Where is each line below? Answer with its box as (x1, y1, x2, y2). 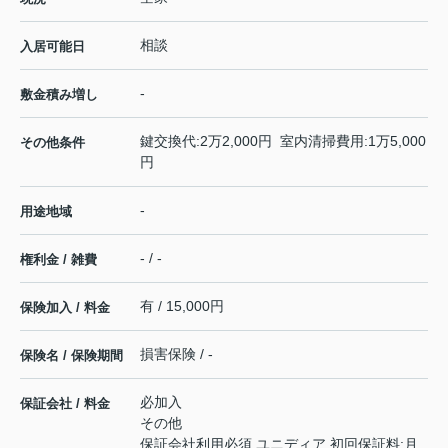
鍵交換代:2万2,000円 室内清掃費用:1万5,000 (140, 133, 426, 150)
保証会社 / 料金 (20, 396, 110, 412)
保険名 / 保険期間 (20, 348, 123, 364)
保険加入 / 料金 (20, 300, 110, 316)
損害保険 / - (140, 346, 213, 363)
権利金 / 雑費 (20, 252, 97, 268)
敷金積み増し (20, 87, 98, 103)
